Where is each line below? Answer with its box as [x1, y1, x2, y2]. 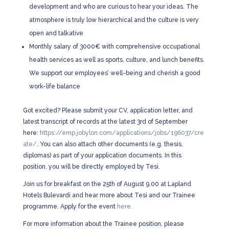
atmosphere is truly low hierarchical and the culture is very [29, 16, 199, 24]
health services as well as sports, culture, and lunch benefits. [29, 56, 204, 63]
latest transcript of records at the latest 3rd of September [22, 118, 188, 125]
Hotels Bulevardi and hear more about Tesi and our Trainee [22, 192, 195, 199]
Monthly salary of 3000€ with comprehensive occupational [29, 43, 200, 50]
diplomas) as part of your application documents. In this [22, 152, 181, 159]
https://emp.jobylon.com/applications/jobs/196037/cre [39, 129, 204, 136]
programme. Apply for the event [22, 203, 117, 210]
